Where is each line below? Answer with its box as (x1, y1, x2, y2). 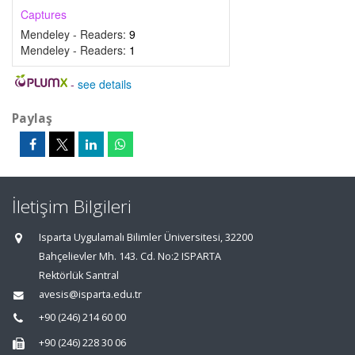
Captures (21, 6, 67, 22)
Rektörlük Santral (39, 269, 119, 282)
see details (77, 76, 132, 92)
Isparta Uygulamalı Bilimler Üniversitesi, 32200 (39, 231, 253, 244)
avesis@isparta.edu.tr (39, 288, 142, 301)
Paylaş (12, 109, 52, 127)
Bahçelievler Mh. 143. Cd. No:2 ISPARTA (39, 250, 221, 263)
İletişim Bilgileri (12, 194, 132, 219)
